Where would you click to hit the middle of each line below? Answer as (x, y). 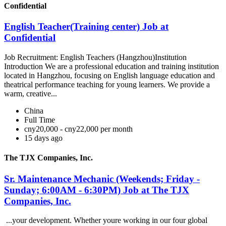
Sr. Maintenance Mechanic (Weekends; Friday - (102, 179)
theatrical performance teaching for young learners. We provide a (107, 85)
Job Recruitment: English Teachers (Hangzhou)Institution (95, 58)
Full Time (40, 120)
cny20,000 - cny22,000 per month (78, 129)
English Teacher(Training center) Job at (86, 27)
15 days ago (43, 138)
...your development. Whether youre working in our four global (106, 220)
